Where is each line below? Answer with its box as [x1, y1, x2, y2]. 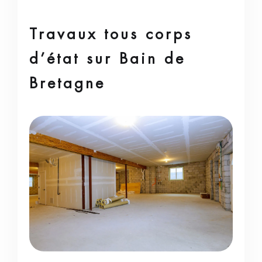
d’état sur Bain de [29, 49, 185, 68]
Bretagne [29, 73, 105, 92]
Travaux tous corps [29, 24, 192, 43]
